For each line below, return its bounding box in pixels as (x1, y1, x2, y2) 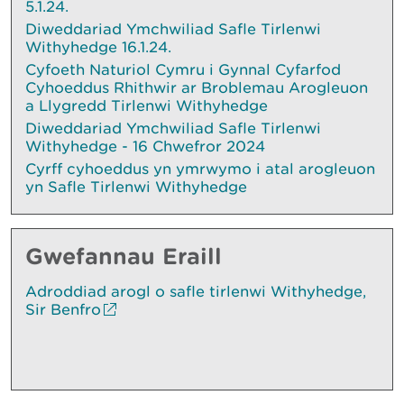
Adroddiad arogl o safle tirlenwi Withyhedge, (25, 282, 366, 301)
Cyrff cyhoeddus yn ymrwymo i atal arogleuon (25, 160, 375, 179)
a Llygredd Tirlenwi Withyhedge (25, 96, 268, 115)
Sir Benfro (25, 300, 101, 319)
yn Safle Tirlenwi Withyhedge (25, 178, 252, 197)
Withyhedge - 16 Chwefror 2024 (25, 137, 265, 156)
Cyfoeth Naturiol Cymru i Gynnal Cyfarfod (25, 60, 341, 79)
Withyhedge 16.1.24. (25, 38, 171, 57)
